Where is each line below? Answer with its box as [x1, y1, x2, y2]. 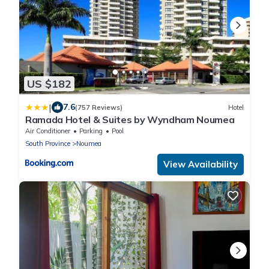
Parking [79, 127, 103, 136]
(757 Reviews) [75, 103, 122, 112]
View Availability [163, 159, 238, 171]
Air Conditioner [25, 127, 70, 136]
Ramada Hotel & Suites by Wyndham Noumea [25, 113, 235, 126]
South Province [25, 139, 70, 148]
